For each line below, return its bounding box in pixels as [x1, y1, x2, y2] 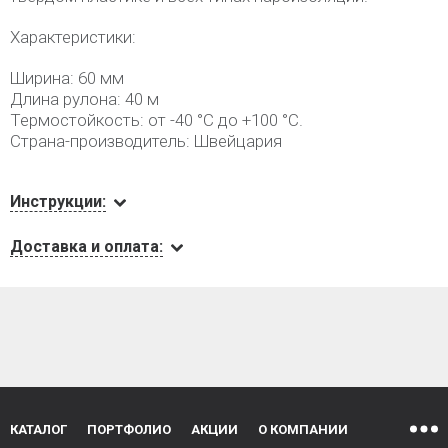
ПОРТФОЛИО [87, 422, 171, 437]
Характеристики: [10, 27, 136, 47]
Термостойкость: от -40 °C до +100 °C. [10, 110, 303, 130]
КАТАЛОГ [10, 422, 67, 437]
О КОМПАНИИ [258, 422, 348, 437]
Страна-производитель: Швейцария [10, 131, 282, 151]
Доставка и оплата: [10, 237, 163, 256]
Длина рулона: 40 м [10, 89, 159, 109]
